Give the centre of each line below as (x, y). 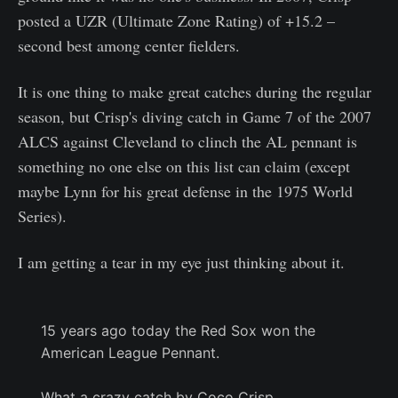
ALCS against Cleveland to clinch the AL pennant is (187, 142)
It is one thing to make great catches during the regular (195, 92)
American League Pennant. (130, 353)
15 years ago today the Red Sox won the (178, 331)
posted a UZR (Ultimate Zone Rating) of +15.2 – (176, 21)
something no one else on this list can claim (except (184, 167)
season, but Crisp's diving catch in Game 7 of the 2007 (195, 117)
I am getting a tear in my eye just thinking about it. (181, 263)
